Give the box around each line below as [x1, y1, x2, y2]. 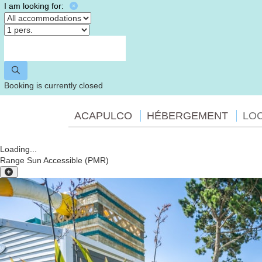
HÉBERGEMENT [147, 110, 228, 122]
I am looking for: [4, 1, 64, 11]
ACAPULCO [74, 110, 132, 122]
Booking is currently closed [4, 81, 103, 90]
